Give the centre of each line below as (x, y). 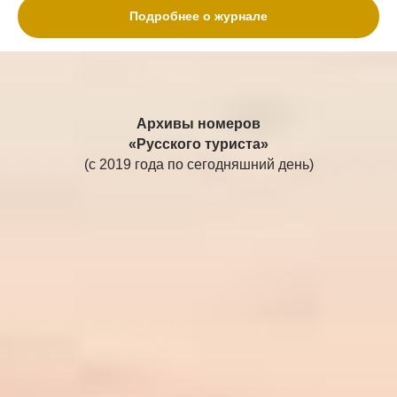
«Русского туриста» (198, 144)
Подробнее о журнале (198, 16)
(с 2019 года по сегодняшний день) (198, 165)
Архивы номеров (198, 124)
